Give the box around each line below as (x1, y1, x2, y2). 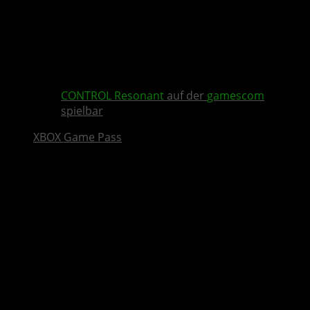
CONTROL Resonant (61, 88, 164, 104)
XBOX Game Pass (33, 129, 122, 145)
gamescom (207, 88, 264, 104)
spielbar (61, 103, 103, 119)
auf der (164, 88, 207, 104)
